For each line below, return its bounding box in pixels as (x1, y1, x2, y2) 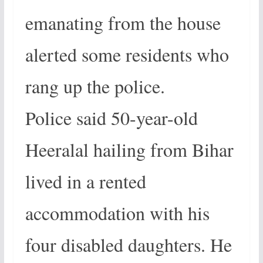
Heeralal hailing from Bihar (25, 137, 234, 162)
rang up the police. (25, 73, 165, 99)
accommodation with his (25, 200, 210, 225)
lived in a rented (25, 168, 146, 194)
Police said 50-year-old (25, 105, 198, 130)
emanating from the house (25, 10, 221, 35)
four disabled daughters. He (25, 232, 232, 257)
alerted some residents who (25, 42, 229, 67)
